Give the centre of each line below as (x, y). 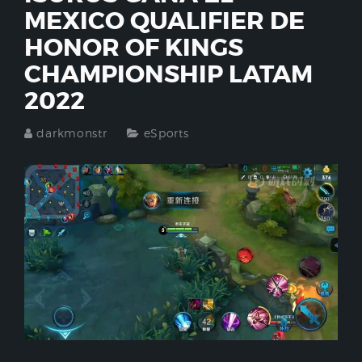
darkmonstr (72, 133)
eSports (166, 133)
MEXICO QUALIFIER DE (164, 21)
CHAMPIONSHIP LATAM (168, 74)
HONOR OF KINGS (134, 48)
